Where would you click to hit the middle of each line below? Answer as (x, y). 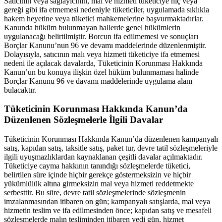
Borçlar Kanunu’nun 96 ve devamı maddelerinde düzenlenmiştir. (105, 45)
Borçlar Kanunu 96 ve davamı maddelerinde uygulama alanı (98, 81)
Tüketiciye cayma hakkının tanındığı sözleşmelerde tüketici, (97, 166)
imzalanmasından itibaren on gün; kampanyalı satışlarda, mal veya (107, 201)
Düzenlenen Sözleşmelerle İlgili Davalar (83, 120)
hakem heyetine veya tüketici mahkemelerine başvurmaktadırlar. (104, 18)
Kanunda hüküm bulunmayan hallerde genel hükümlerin (92, 27)
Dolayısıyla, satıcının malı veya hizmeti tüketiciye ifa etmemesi (102, 54)
